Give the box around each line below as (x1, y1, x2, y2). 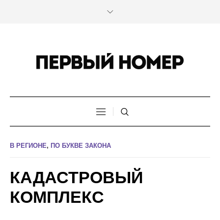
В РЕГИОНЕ (10, 142, 47, 150)
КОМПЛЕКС (10, 188, 104, 207)
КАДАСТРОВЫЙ (10, 168, 143, 187)
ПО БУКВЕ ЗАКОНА (51, 142, 111, 150)
